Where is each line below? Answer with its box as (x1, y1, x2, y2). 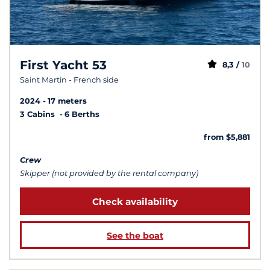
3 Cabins (20, 109, 57, 119)
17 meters (48, 96, 87, 105)
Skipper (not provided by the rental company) (20, 168, 198, 178)
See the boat (107, 230, 163, 242)
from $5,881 (204, 132, 250, 142)
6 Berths (64, 109, 99, 119)
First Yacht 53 (20, 57, 107, 72)
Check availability (92, 195, 178, 207)
